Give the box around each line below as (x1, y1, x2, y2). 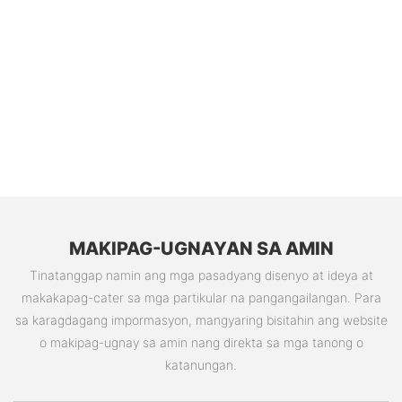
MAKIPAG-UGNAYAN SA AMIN (68, 237, 334, 259)
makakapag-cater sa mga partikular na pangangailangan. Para (21, 290, 381, 306)
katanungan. (165, 357, 237, 373)
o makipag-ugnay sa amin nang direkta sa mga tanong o (39, 335, 363, 351)
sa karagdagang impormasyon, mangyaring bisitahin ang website (14, 312, 388, 328)
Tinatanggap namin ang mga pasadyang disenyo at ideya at (29, 267, 373, 284)
